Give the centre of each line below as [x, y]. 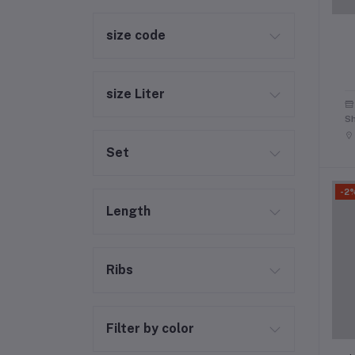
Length [128, 211]
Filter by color [150, 328]
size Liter [136, 94]
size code [136, 35]
